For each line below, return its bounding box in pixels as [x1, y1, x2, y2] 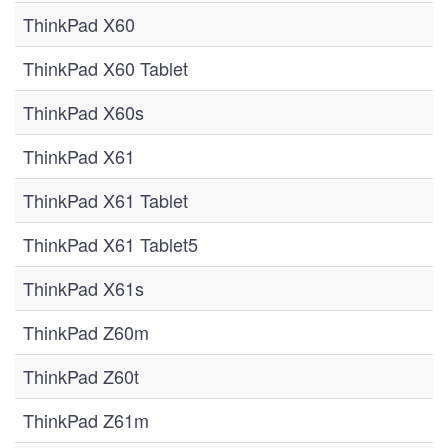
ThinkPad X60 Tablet [23, 55, 188, 81]
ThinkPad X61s [23, 275, 144, 301]
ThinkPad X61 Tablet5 [23, 231, 198, 257]
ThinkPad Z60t [23, 363, 139, 389]
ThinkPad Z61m [23, 407, 149, 433]
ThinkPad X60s [23, 99, 144, 125]
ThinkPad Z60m [23, 319, 149, 345]
